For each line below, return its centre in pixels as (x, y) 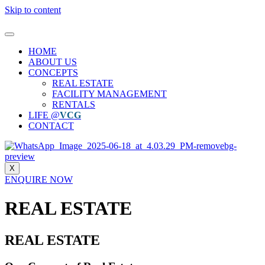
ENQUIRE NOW (39, 180)
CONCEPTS (53, 72)
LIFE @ (44, 115)
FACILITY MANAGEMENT (109, 94)
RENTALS (74, 104)
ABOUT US (53, 62)
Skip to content (33, 10)
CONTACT (51, 126)
